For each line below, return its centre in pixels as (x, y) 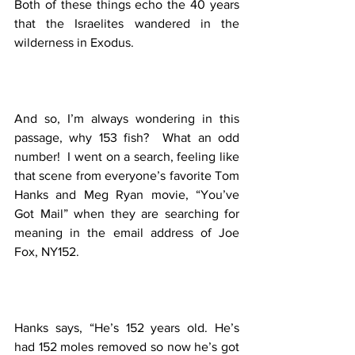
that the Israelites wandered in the (127, 24)
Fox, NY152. (50, 252)
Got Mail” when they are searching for (127, 214)
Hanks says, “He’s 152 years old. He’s (127, 328)
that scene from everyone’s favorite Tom (127, 176)
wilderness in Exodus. (77, 43)
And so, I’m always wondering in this (127, 119)
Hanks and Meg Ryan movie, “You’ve (127, 195)
